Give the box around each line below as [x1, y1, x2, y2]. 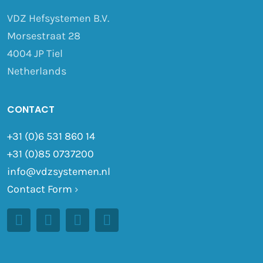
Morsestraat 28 [6, 29, 80, 42]
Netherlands [6, 64, 66, 77]
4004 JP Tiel [6, 46, 63, 60]
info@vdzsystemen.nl [6, 164, 110, 178]
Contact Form [6, 182, 72, 195]
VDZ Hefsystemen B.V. [6, 11, 109, 25]
